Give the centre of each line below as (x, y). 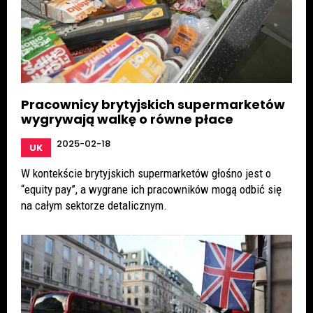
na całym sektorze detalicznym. (94, 205)
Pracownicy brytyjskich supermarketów (153, 104)
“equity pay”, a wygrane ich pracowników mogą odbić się (151, 189)
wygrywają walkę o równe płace (127, 119)
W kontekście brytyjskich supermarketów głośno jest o (146, 173)
